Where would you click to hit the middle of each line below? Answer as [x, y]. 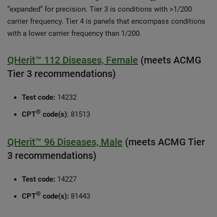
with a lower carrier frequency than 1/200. [74, 33]
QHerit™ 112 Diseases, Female [73, 60]
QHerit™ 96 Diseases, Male [65, 142]
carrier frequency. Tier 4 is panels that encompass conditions [106, 21]
